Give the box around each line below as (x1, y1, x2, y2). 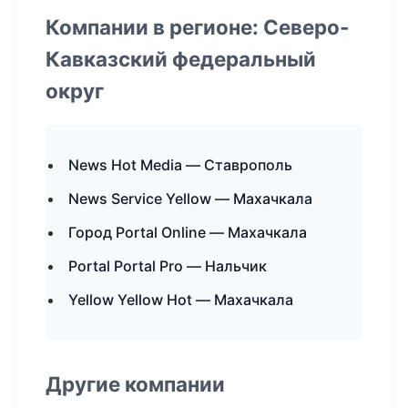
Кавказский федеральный (46, 46, 316, 71)
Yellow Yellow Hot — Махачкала (68, 291, 293, 309)
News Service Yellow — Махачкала (68, 189, 312, 208)
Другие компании (46, 372, 225, 396)
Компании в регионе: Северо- (46, 15, 350, 39)
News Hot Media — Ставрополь (68, 156, 292, 174)
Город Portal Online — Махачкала (68, 223, 307, 241)
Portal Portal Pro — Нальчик (68, 257, 267, 275)
